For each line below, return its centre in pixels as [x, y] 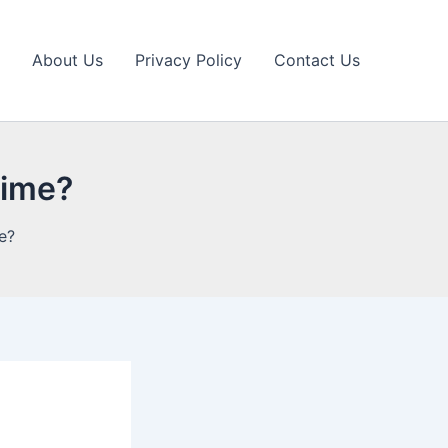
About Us [67, 60]
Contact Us [317, 60]
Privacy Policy [188, 60]
